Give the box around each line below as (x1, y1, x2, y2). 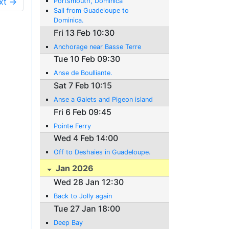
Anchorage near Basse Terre (54, 42, 142, 51)
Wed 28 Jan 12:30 (54, 177, 124, 188)
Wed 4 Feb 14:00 (54, 133, 119, 144)
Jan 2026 (54, 163, 94, 174)
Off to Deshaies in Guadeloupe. (54, 148, 151, 156)
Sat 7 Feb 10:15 (54, 80, 112, 91)
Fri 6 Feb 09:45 (54, 106, 112, 117)
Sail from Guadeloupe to (54, 7, 129, 15)
